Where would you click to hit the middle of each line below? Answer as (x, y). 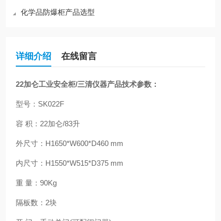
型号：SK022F (40, 104)
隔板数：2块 (36, 203)
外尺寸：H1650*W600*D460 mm (70, 143)
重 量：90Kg (36, 183)
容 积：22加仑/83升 (48, 124)
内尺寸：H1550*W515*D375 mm (70, 163)
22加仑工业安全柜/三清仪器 (61, 84)
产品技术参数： (133, 84)
